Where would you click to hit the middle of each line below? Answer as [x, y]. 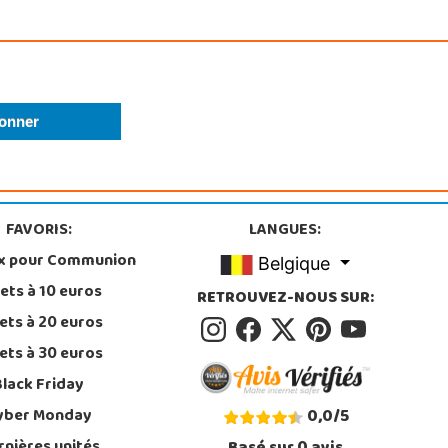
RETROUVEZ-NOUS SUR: [285, 298]
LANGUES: [285, 230]
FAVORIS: [38, 230]
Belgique [294, 263]
